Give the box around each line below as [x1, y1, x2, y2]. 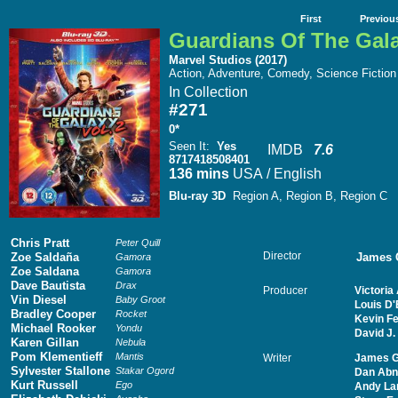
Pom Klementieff [11, 350, 102, 363]
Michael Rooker [11, 322, 96, 335]
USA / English [233, 166, 322, 181]
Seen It [169, 139, 206, 153]
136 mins [169, 166, 233, 181]
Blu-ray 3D [169, 189, 226, 203]
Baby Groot [115, 294, 165, 305]
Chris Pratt [11, 236, 69, 250]
